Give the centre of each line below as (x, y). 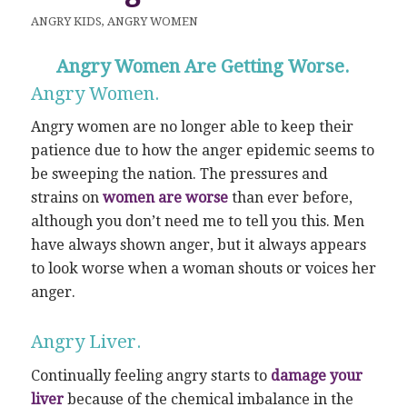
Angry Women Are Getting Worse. (203, 66)
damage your (316, 375)
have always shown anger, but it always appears (198, 245)
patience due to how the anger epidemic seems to (202, 151)
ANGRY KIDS (66, 21)
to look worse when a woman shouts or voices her (203, 269)
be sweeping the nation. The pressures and (179, 174)
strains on (66, 198)
